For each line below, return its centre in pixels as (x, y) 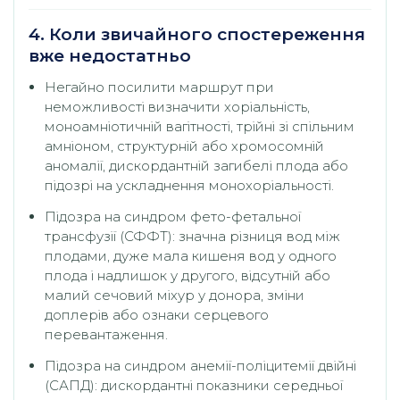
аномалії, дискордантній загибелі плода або (196, 165)
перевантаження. (106, 335)
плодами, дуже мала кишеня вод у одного (191, 256)
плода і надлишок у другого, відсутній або (187, 276)
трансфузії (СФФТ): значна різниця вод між (192, 237)
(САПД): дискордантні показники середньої (194, 386)
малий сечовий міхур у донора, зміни (175, 296)
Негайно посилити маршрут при (159, 87)
